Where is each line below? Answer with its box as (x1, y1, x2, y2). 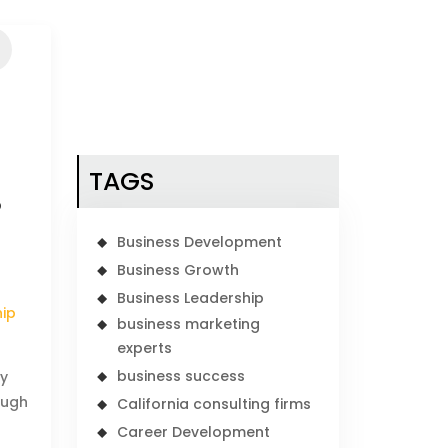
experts (117, 338, 173, 358)
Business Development (117, 232, 283, 252)
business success (117, 366, 246, 386)
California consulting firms (117, 394, 312, 414)
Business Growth (117, 260, 240, 280)
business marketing (117, 314, 261, 334)
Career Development (117, 422, 271, 442)
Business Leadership (117, 288, 265, 308)
